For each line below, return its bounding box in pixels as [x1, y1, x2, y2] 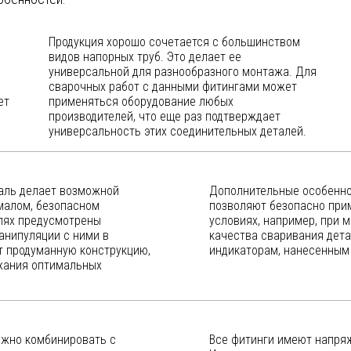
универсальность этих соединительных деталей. [49, 124, 306, 139]
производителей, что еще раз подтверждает [49, 109, 280, 124]
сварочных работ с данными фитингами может [49, 79, 297, 94]
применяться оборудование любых [49, 94, 233, 109]
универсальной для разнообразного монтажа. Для [49, 64, 317, 79]
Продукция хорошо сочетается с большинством [49, 34, 300, 49]
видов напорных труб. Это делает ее [49, 49, 241, 64]
